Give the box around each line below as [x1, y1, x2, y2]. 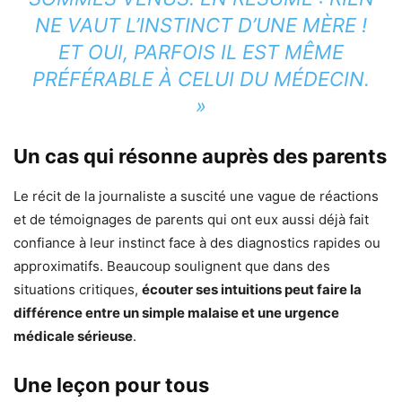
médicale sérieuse [13, 328, 133, 345]
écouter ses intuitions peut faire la [142, 281, 362, 299]
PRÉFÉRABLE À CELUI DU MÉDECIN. [32, 67, 370, 92]
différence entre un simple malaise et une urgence [13, 304, 339, 322]
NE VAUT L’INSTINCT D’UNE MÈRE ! [35, 13, 367, 38]
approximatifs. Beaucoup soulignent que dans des [13, 258, 330, 275]
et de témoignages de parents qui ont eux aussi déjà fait [13, 211, 369, 229]
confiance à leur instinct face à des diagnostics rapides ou [13, 234, 380, 252]
